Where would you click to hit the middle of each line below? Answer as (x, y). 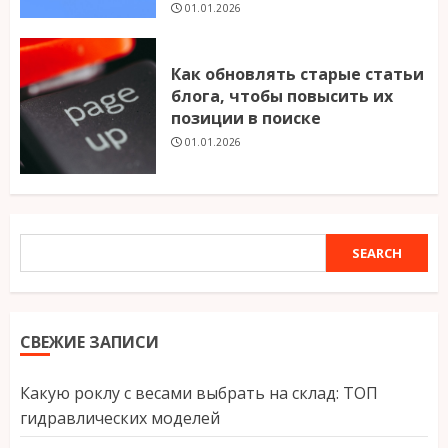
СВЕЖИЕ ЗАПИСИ (89, 342)
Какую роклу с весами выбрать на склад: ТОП (199, 393)
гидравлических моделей (120, 418)
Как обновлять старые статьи (297, 73)
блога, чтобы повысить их (282, 95)
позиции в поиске (246, 117)
